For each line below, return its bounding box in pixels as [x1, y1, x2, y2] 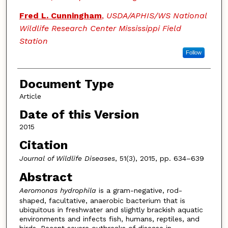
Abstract [19, 170, 72, 185]
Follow [185, 49, 202, 56]
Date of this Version [19, 107, 139, 122]
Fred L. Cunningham [19, 11, 102, 21]
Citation [19, 137, 68, 152]
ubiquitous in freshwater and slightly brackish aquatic [19, 206, 203, 214]
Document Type [19, 77, 114, 92]
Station [19, 36, 48, 46]
